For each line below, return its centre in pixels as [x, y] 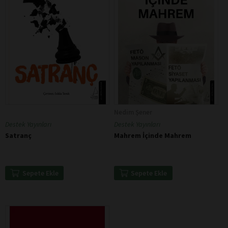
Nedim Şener [133, 112]
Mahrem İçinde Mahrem [152, 136]
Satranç [18, 135]
